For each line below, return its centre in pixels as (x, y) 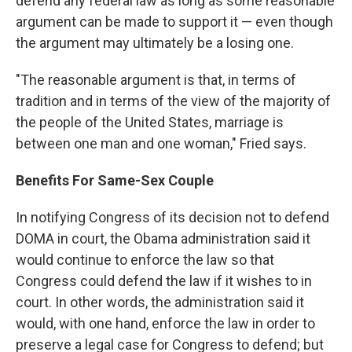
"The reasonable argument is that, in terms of (156, 80)
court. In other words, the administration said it (160, 302)
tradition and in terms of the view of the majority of (173, 101)
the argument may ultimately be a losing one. (155, 43)
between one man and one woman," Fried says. (161, 143)
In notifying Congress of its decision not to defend (172, 217)
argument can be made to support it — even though (174, 22)
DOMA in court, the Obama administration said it (163, 238)
